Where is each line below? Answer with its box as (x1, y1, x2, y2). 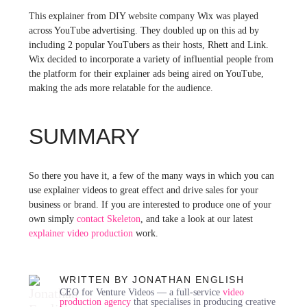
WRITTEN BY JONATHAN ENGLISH (59, 273, 245, 285)
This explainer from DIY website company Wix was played (28, 10, 258, 21)
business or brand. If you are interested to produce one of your (28, 199, 271, 210)
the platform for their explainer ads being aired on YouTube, (28, 68, 264, 79)
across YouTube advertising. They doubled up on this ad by (28, 25, 259, 36)
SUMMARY (28, 123, 140, 149)
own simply (28, 213, 77, 224)
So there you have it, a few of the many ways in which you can (28, 170, 274, 181)
